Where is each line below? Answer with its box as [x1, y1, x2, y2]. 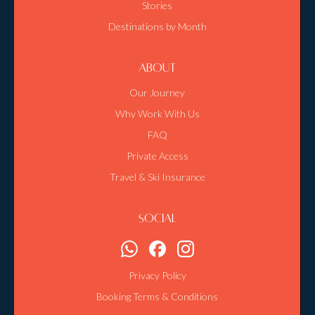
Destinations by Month [108, 20, 207, 32]
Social [138, 212, 176, 225]
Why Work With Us [115, 108, 200, 120]
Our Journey [129, 86, 185, 98]
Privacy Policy [128, 269, 186, 281]
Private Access [126, 150, 188, 162]
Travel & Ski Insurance [109, 171, 205, 183]
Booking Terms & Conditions [96, 290, 218, 302]
